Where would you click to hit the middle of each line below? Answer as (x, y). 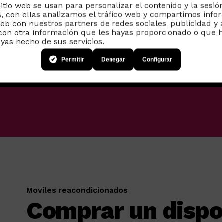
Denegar (113, 59)
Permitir (73, 59)
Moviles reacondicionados (77, 190)
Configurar (157, 59)
